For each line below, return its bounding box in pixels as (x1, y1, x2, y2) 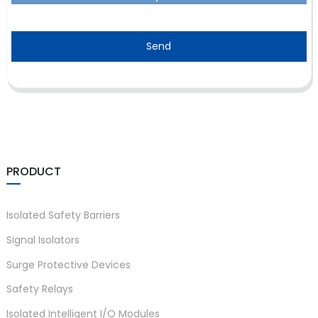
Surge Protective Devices (6, 257, 131, 272)
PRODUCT (6, 163, 61, 180)
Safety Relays (6, 282, 73, 297)
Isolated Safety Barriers (6, 208, 120, 223)
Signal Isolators (6, 233, 79, 247)
